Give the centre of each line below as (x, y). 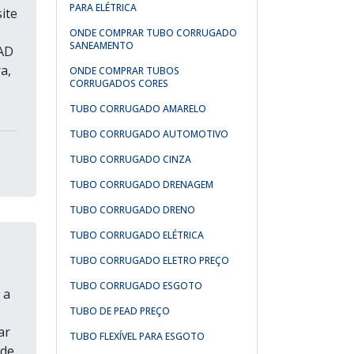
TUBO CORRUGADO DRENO (132, 210)
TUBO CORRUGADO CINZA (130, 159)
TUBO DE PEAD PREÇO (120, 311)
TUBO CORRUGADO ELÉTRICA (137, 235)
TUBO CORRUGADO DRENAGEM (141, 185)
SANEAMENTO (102, 45)
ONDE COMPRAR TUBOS (124, 71)
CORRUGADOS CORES (119, 83)
